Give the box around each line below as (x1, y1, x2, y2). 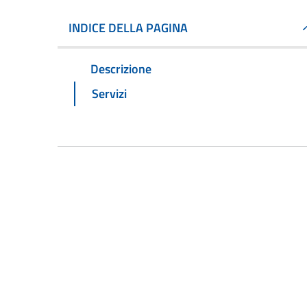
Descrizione (90, 59, 151, 78)
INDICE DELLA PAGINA (69, 19, 188, 37)
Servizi (92, 84, 127, 103)
